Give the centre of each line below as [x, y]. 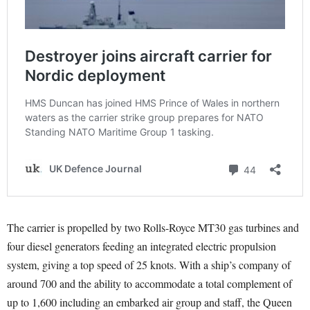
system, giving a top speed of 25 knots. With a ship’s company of [149, 265]
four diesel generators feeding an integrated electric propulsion [142, 246]
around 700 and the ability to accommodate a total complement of [149, 284]
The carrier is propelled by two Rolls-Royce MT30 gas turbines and [153, 228]
